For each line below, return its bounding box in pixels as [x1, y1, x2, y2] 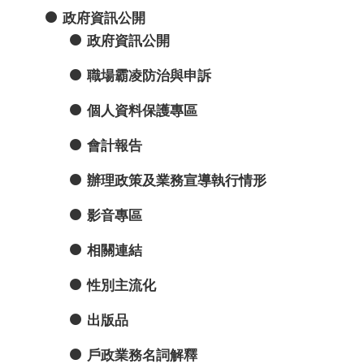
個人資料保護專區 [87, 102, 197, 119]
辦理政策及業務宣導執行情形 [87, 172, 266, 188]
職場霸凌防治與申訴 [87, 67, 211, 84]
